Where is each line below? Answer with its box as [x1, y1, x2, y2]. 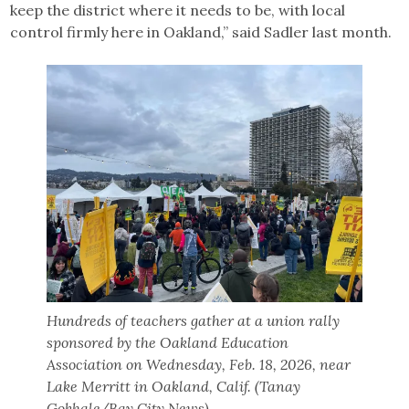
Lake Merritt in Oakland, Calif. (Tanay [47, 376, 301, 395]
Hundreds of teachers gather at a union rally [47, 310, 341, 330]
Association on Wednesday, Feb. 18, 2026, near [47, 354, 351, 373]
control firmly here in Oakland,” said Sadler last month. [10, 23, 393, 42]
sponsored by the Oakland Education [47, 332, 289, 351]
